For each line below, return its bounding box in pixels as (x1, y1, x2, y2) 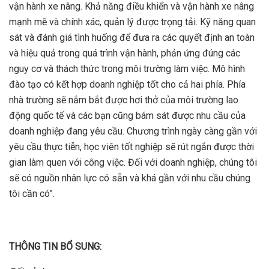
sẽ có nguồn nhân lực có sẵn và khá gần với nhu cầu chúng (9, 172, 250, 184)
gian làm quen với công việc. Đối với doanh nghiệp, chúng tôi (9, 157, 257, 169)
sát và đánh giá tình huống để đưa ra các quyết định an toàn (9, 32, 255, 44)
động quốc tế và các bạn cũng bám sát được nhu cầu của (9, 110, 246, 122)
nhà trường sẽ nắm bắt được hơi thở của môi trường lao (9, 94, 238, 106)
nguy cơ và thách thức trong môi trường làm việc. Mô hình (9, 63, 245, 75)
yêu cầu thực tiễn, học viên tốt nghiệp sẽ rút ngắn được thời (9, 141, 254, 153)
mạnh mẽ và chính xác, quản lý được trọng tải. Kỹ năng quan (9, 16, 256, 28)
